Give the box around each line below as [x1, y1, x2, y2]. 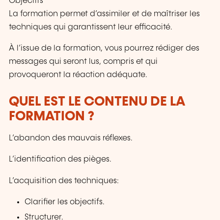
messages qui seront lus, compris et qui [9, 57, 158, 66]
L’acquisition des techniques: [9, 176, 119, 185]
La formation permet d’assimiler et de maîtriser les [9, 9, 200, 18]
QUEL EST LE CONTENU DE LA [9, 95, 185, 109]
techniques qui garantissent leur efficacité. [9, 23, 172, 31]
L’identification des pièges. [9, 155, 111, 164]
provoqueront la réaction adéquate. [9, 70, 147, 79]
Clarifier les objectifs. [25, 197, 105, 206]
